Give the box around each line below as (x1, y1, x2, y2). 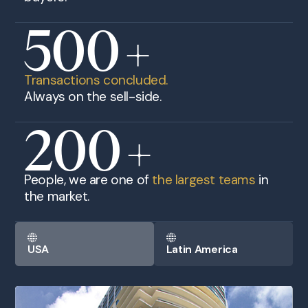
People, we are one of (24, 171, 153, 189)
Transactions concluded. (24, 71, 168, 89)
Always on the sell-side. (24, 87, 162, 105)
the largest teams (152, 171, 256, 189)
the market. (24, 188, 89, 206)
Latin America (166, 241, 238, 256)
